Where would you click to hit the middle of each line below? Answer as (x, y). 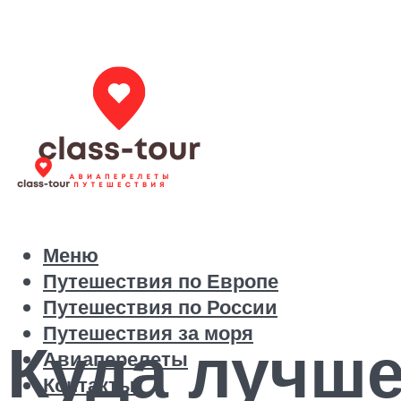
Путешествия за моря (148, 333)
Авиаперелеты (115, 359)
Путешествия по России (160, 307)
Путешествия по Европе (161, 281)
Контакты (89, 385)
